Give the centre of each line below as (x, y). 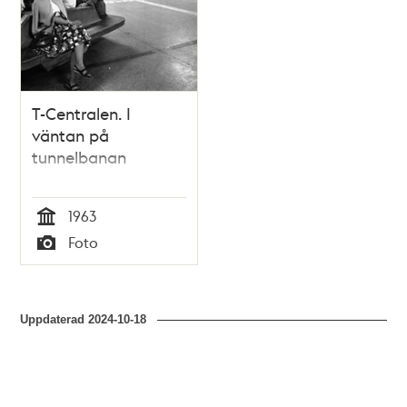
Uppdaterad (55, 319)
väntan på (71, 135)
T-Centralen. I (82, 114)
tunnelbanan (79, 157)
